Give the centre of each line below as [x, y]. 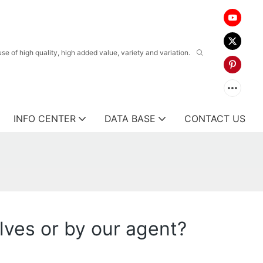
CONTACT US [215, 119]
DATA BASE [130, 119]
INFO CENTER [45, 119]
